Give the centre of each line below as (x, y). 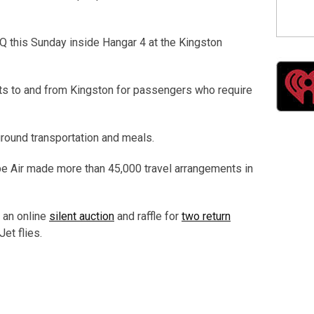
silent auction (82, 217)
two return (206, 217)
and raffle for (148, 217)
